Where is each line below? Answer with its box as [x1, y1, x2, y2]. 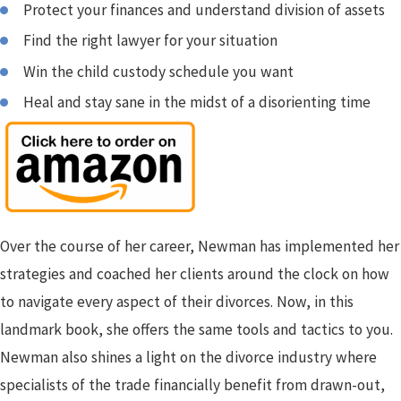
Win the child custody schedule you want [23, 61, 294, 81]
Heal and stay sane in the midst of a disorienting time [23, 92, 371, 113]
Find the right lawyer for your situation [23, 30, 278, 51]
